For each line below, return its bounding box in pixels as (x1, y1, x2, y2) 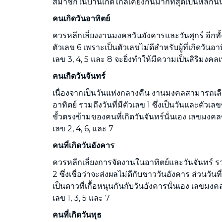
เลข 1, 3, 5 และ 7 (53, 193, 110, 203)
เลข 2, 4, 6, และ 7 (53, 123, 113, 133)
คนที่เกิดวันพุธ (53, 210, 102, 220)
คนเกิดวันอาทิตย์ (53, 13, 110, 23)
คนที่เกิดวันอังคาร (53, 140, 114, 150)
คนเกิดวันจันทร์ (53, 71, 106, 81)
